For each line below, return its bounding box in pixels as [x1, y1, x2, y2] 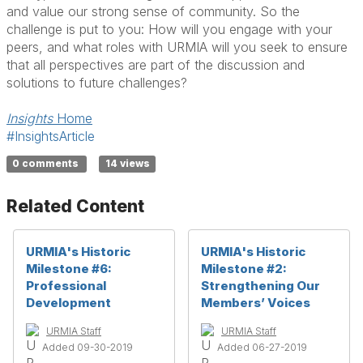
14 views [105, 157, 150, 170]
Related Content [6, 196, 144, 217]
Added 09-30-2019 [42, 341, 133, 354]
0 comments [12, 157, 82, 170]
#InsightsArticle [6, 128, 95, 145]
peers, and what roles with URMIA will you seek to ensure [6, 39, 348, 56]
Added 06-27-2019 [217, 341, 307, 354]
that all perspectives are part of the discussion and [6, 57, 305, 74]
